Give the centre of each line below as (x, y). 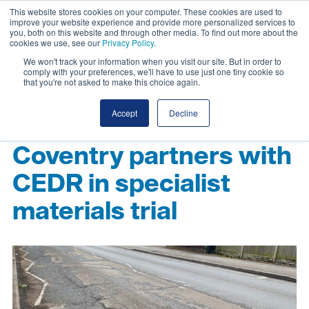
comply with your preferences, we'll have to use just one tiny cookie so (154, 71)
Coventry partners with (152, 157)
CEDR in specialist (121, 185)
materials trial (95, 212)
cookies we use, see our (56, 42)
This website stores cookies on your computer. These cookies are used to (146, 11)
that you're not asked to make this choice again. (112, 82)
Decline (183, 113)
